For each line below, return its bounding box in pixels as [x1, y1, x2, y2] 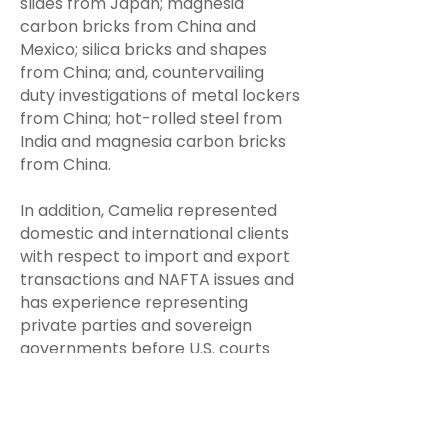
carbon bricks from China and [20, 15, 256, 38]
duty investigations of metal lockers [20, 84, 300, 107]
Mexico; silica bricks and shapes [20, 38, 267, 61]
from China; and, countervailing [20, 61, 264, 84]
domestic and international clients [20, 222, 289, 245]
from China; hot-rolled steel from [20, 107, 282, 130]
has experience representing [20, 291, 248, 314]
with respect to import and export [20, 245, 290, 268]
